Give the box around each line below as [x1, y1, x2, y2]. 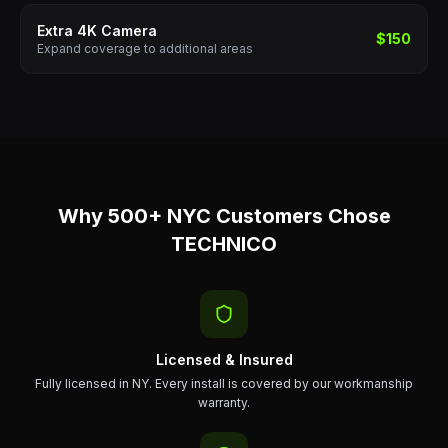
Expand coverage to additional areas [37, 41, 253, 56]
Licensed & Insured [155, 351, 293, 368]
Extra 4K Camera [37, 22, 157, 39]
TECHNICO [171, 232, 277, 256]
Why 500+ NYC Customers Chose [57, 204, 391, 228]
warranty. [198, 395, 250, 410]
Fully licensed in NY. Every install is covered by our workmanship [35, 376, 413, 391]
